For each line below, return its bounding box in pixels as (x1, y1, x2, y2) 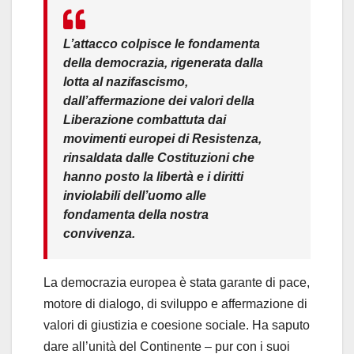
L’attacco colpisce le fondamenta (63, 36, 260, 51)
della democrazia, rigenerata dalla (63, 55, 263, 70)
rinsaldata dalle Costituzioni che (63, 150, 254, 164)
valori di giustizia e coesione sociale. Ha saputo (43, 318, 310, 332)
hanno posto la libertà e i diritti (63, 169, 243, 183)
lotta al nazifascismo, (63, 74, 188, 88)
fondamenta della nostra (63, 207, 209, 221)
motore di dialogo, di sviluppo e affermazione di (43, 296, 307, 311)
